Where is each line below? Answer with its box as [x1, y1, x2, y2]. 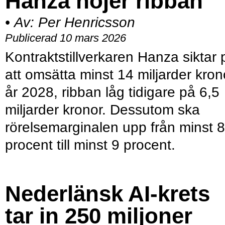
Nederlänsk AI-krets [5, 181, 210, 206]
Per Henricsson [38, 15, 135, 31]
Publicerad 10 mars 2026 [5, 32, 126, 45]
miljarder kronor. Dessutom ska [5, 102, 200, 118]
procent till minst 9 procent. [5, 137, 175, 153]
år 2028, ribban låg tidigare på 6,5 [5, 84, 219, 100]
